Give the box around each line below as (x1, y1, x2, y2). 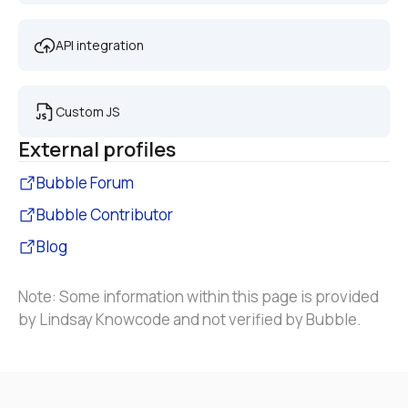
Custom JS (56, 103, 119, 120)
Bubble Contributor (36, 204, 173, 225)
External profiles (18, 136, 176, 163)
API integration (56, 36, 144, 54)
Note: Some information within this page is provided (18, 286, 379, 307)
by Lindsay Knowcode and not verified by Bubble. (18, 309, 362, 330)
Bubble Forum (36, 172, 134, 193)
